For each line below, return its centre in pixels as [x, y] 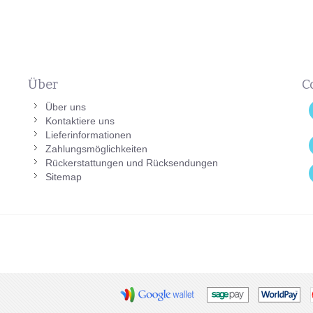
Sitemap [63, 176]
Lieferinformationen [88, 134]
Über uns [65, 107]
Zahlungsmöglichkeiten [96, 148]
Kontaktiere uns [80, 121]
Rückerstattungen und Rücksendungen [131, 162]
